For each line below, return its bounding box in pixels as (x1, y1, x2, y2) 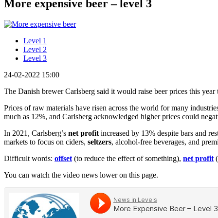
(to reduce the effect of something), (72, 154, 183, 163)
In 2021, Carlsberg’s (4, 128, 68, 137)
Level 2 (23, 45, 47, 54)
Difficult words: (4, 154, 54, 163)
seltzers (88, 137, 111, 146)
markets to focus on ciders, (4, 137, 88, 146)
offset (54, 154, 72, 163)
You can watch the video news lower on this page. (4, 170, 158, 179)
